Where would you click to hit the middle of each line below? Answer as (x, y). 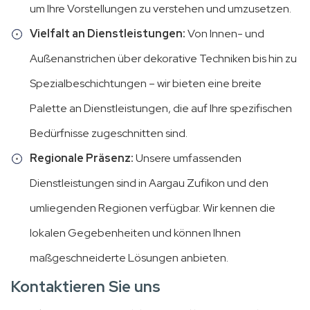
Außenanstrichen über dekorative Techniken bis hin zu (163, 59)
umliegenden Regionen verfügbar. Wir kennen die (153, 208)
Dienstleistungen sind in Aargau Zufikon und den (149, 183)
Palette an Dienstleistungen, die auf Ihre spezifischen (161, 109)
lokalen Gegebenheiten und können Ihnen (135, 233)
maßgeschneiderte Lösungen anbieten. (129, 258)
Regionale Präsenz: (82, 158)
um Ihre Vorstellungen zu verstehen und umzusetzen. (161, 9)
